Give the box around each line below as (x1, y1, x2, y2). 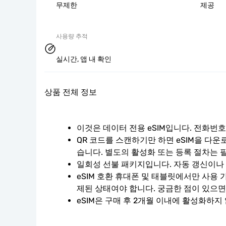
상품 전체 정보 (44, 88, 97, 96)
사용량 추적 (56, 33, 88, 40)
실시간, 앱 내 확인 (56, 55, 111, 64)
